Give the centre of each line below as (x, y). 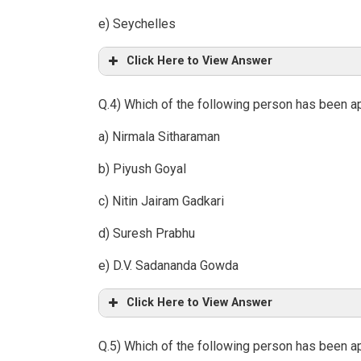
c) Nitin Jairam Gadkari (161, 201)
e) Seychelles (137, 24)
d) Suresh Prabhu (147, 234)
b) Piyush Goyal (142, 169)
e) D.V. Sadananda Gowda (168, 266)
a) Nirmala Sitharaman (159, 137)
